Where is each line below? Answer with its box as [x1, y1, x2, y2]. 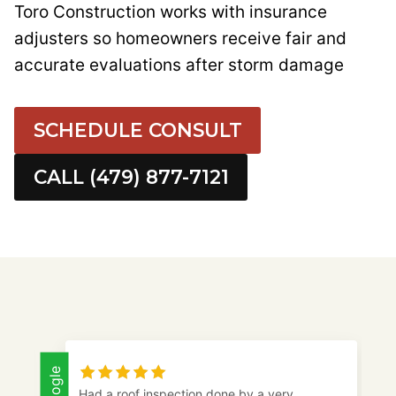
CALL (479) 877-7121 [33, 165, 229, 188]
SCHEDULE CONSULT [33, 118, 242, 141]
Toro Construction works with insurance [14, 2, 327, 22]
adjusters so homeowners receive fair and [14, 28, 346, 49]
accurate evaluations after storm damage [14, 55, 344, 75]
